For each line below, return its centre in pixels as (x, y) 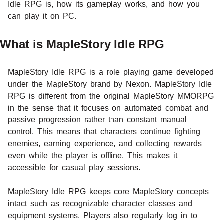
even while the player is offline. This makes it (93, 155)
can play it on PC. (42, 16)
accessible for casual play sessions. (74, 167)
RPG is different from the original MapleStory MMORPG (111, 96)
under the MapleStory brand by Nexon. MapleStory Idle (110, 84)
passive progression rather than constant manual (97, 119)
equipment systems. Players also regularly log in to (103, 215)
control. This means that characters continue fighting (104, 131)
